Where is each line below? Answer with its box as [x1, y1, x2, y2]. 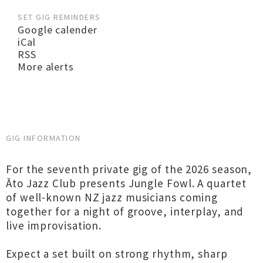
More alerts [18, 60, 74, 73]
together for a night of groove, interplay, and [6, 204, 244, 218]
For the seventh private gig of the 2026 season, [6, 162, 252, 176]
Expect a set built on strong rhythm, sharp [6, 247, 228, 261]
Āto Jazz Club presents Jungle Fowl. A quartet [6, 176, 247, 190]
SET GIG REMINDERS [18, 12, 101, 22]
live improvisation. [6, 218, 102, 232]
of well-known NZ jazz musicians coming [6, 190, 218, 204]
